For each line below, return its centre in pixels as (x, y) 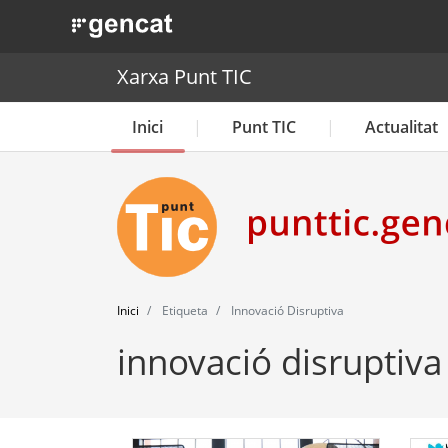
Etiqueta (183, 310)
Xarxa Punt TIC (184, 77)
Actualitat (401, 126)
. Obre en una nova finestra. (167, 21)
